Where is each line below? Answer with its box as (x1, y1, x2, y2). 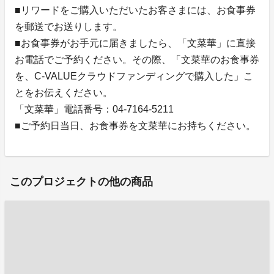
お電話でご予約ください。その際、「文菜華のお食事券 (15, 54, 259, 65)
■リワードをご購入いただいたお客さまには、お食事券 (15, 5, 256, 16)
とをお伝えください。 (15, 87, 113, 98)
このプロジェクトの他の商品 (10, 176, 153, 188)
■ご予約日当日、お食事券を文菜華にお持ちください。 (15, 120, 256, 131)
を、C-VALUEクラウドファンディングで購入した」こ (15, 71, 253, 82)
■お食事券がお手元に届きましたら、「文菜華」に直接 (15, 38, 256, 49)
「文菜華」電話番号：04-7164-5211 (15, 104, 174, 115)
